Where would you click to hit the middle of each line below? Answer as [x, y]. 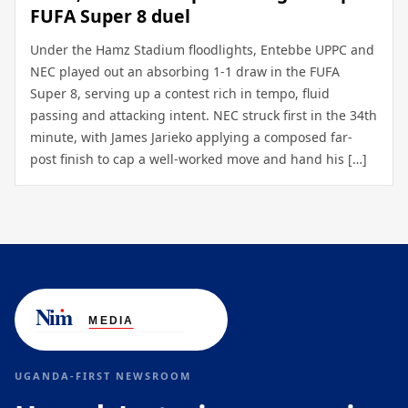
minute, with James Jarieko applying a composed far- [191, 138]
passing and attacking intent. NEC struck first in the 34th [204, 116]
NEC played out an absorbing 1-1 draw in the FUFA [185, 72]
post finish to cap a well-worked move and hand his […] [199, 159]
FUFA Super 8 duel [110, 16]
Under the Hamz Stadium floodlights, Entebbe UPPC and [202, 50]
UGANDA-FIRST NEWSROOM [103, 376]
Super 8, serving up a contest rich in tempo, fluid [180, 94]
